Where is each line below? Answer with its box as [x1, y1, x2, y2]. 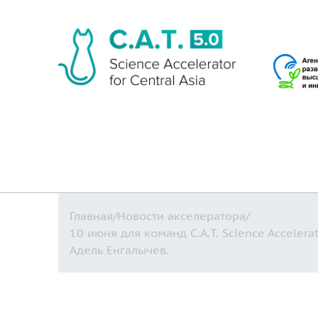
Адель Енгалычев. [70, 243, 169, 257]
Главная [70, 209, 113, 223]
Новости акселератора [117, 209, 246, 223]
